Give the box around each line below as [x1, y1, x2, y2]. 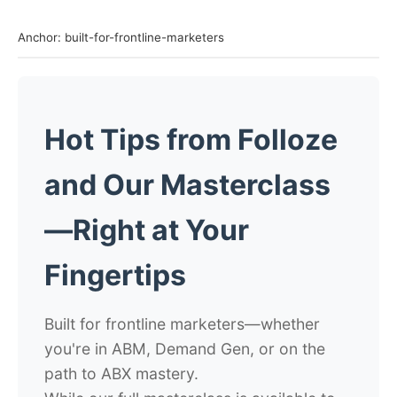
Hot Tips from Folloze [44, 122, 338, 157]
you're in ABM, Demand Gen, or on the [44, 339, 325, 358]
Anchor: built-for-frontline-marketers [18, 30, 224, 44]
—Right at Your [44, 213, 249, 247]
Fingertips [44, 258, 186, 292]
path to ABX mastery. [44, 364, 198, 383]
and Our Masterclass [44, 167, 331, 202]
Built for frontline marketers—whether [44, 315, 320, 333]
